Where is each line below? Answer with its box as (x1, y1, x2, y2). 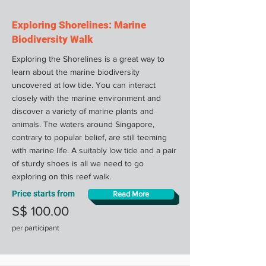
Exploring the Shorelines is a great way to (12, 53, 164, 64)
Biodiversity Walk (12, 33, 93, 45)
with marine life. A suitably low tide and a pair (12, 145, 176, 155)
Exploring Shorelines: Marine (12, 18, 146, 31)
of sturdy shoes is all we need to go (12, 158, 144, 168)
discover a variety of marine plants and (12, 106, 154, 116)
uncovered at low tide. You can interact (12, 80, 156, 90)
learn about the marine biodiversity (12, 66, 140, 77)
